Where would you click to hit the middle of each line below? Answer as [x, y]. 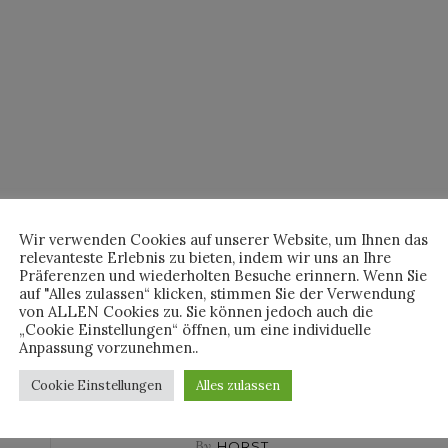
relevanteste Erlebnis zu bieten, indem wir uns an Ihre [205, 257]
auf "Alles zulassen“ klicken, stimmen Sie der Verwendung [217, 293]
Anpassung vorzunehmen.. [108, 347]
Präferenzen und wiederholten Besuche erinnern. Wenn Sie [223, 275]
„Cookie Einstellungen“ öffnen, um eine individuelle [195, 329]
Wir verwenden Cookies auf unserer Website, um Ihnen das [223, 239]
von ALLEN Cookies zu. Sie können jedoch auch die [196, 311]
